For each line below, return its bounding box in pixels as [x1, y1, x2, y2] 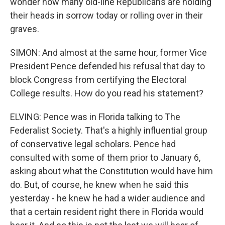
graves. [10, 24, 39, 34]
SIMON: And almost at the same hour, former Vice [10, 47, 207, 58]
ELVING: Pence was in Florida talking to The [10, 111, 180, 122]
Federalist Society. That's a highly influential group [10, 125, 207, 136]
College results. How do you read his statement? [10, 88, 203, 98]
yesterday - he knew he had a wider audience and [10, 193, 205, 203]
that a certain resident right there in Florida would [10, 206, 203, 217]
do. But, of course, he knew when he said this [10, 179, 189, 190]
